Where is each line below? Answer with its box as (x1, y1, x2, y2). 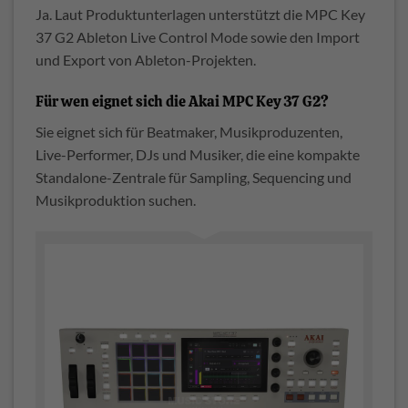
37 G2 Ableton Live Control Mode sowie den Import (36, 28, 360, 46)
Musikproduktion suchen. (36, 190, 196, 209)
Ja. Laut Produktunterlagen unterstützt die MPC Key (36, 5, 365, 24)
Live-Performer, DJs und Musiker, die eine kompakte (36, 145, 360, 163)
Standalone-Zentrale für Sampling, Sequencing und (36, 168, 352, 186)
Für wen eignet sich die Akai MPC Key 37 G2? (36, 91, 329, 111)
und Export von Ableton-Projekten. (36, 51, 256, 69)
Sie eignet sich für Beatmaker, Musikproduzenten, (36, 122, 342, 140)
